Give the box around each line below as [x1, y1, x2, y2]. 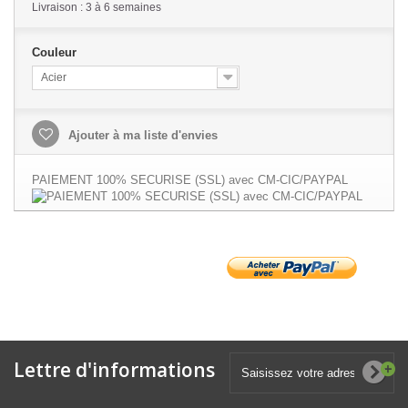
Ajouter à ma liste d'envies [65, 128, 218, 143]
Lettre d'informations [14, 357, 215, 383]
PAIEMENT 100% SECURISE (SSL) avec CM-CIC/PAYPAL [32, 173, 348, 188]
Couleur [32, 46, 80, 60]
